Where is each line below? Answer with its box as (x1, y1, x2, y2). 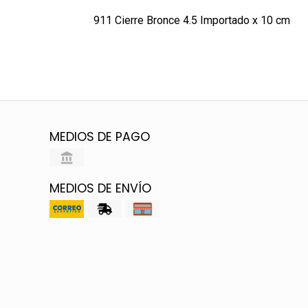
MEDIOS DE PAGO (49, 129, 150, 145)
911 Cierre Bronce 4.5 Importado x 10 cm (93, 14, 290, 27)
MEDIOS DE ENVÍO (49, 180, 151, 197)
